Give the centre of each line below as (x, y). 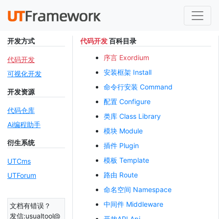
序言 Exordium (127, 57)
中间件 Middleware (134, 204)
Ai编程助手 (24, 124)
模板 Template (127, 160)
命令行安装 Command (138, 87)
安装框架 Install (128, 72)
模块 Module (123, 131)
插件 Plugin (121, 145)
